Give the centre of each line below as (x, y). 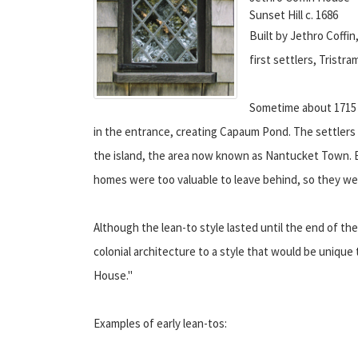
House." (113, 275)
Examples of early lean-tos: (160, 323)
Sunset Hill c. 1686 (294, 14)
